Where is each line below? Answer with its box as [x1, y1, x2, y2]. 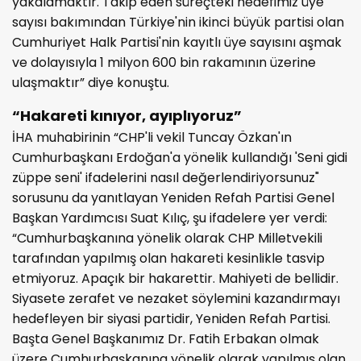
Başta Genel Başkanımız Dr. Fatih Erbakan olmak [12, 329, 319, 348]
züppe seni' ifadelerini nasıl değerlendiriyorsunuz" [12, 168, 319, 187]
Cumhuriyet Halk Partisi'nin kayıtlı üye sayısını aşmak [12, 32, 342, 52]
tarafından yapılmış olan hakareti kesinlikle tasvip [12, 248, 325, 268]
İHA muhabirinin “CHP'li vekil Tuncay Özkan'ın [12, 127, 292, 147]
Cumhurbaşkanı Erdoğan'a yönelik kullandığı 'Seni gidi [12, 147, 347, 167]
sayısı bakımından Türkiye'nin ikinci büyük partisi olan [12, 12, 344, 31]
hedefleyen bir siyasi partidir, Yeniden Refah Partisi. [12, 309, 330, 328]
